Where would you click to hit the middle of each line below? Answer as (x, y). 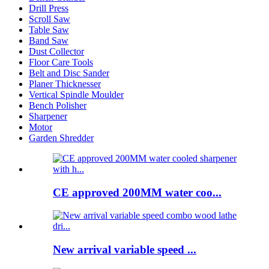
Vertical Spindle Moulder (76, 94)
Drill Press (49, 8)
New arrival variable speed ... (125, 249)
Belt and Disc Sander (69, 73)
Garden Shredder (61, 138)
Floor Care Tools (61, 62)
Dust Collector (56, 51)
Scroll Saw (50, 19)
